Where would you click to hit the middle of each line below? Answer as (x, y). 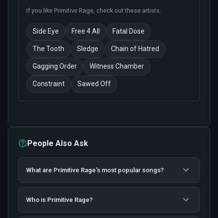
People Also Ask (58, 143)
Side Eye (46, 31)
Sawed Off (94, 84)
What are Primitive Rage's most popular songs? (95, 170)
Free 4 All (86, 31)
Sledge (88, 49)
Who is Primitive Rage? (60, 200)
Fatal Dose (128, 31)
